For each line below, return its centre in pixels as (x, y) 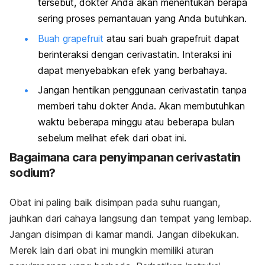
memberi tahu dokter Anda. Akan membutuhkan (141, 106)
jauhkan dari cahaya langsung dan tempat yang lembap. (130, 219)
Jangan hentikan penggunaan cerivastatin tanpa (142, 90)
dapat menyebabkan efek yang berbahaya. (134, 70)
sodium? (33, 173)
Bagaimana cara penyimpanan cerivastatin (125, 158)
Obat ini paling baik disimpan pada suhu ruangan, (115, 203)
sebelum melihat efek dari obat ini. (112, 138)
